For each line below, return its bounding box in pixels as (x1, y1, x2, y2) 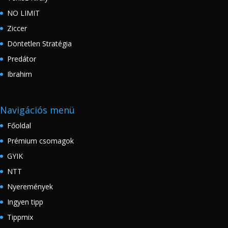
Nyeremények (7, 181, 53, 191)
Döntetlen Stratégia (7, 39, 72, 49)
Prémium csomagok (7, 135, 74, 146)
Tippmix (7, 212, 33, 222)
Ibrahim (7, 69, 32, 79)
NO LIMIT (7, 8, 40, 18)
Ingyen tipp (7, 196, 43, 207)
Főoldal (7, 120, 31, 130)
